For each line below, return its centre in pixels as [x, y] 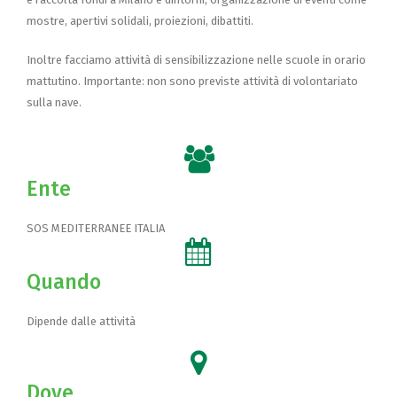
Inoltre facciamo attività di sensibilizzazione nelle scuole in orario [196, 59]
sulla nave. [54, 102]
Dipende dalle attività [81, 321]
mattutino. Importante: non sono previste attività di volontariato [192, 81]
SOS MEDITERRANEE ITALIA [96, 228]
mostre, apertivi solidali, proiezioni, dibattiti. [140, 20]
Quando [64, 281]
